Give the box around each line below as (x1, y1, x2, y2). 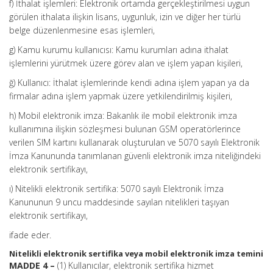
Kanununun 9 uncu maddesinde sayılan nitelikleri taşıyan (9, 196, 229, 208)
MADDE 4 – (9, 260, 57, 271)
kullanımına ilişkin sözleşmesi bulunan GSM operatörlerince (9, 123, 241, 135)
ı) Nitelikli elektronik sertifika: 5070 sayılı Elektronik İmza (9, 183, 224, 194)
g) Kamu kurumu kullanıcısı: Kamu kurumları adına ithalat (9, 44, 229, 55)
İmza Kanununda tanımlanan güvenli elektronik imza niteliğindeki (9, 150, 261, 161)
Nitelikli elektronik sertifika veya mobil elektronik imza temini (9, 248, 263, 259)
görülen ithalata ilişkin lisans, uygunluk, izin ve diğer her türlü (9, 11, 241, 23)
